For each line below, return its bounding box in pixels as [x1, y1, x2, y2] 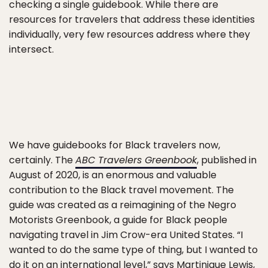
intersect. [9, 42, 54, 56]
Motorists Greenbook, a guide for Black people [9, 213, 227, 227]
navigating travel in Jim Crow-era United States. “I [9, 228, 243, 242]
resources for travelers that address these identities [9, 13, 255, 26]
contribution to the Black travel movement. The [9, 183, 234, 197]
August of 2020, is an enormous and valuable [9, 168, 217, 182]
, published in [197, 153, 257, 167]
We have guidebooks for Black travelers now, [9, 138, 220, 152]
